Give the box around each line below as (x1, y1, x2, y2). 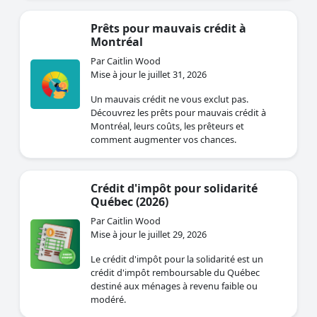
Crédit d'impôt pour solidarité (91, 180, 258, 197)
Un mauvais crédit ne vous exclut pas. (91, 93, 248, 106)
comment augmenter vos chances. (91, 133, 236, 146)
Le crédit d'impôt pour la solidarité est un (91, 253, 263, 266)
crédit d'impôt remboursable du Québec (91, 266, 260, 279)
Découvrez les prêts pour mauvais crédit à (91, 106, 266, 120)
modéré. (91, 293, 126, 306)
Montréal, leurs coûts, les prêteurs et (91, 120, 244, 133)
